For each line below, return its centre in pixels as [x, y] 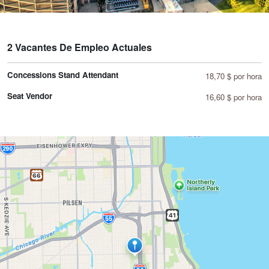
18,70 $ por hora [234, 76]
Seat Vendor [30, 96]
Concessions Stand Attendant [63, 75]
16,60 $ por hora [234, 97]
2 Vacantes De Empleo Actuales [80, 47]
